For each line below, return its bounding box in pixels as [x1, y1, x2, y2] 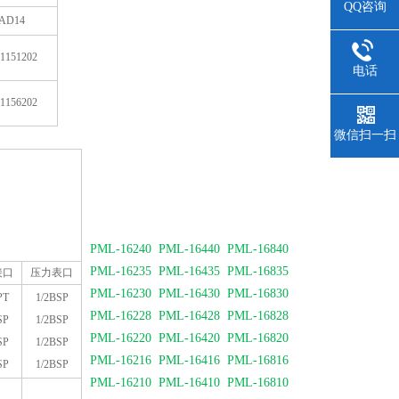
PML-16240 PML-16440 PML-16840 [90, 242, 292, 256]
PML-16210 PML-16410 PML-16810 [90, 376, 289, 389]
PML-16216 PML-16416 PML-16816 [90, 354, 289, 367]
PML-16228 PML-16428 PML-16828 [90, 309, 289, 322]
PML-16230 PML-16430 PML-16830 [90, 287, 292, 300]
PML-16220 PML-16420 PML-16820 [90, 331, 292, 345]
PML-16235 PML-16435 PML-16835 [90, 265, 289, 278]
